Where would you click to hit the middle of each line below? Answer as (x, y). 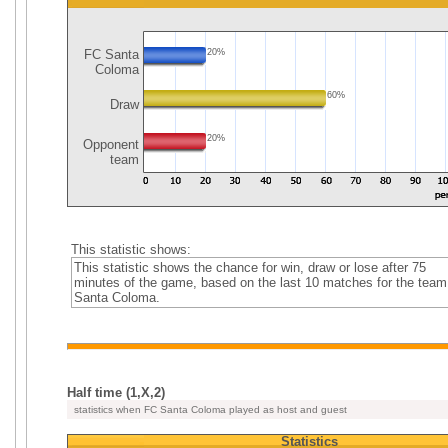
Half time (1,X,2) (116, 392)
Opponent (109, 144)
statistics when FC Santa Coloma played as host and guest (209, 409)
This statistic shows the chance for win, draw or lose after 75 (249, 267)
